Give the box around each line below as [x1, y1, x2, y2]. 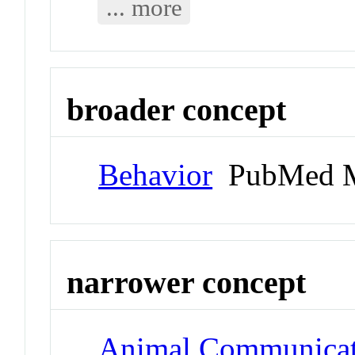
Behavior [98, 158, 213, 193]
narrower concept [67, 265, 307, 301]
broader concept [67, 91, 287, 128]
